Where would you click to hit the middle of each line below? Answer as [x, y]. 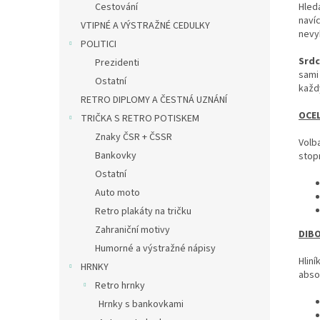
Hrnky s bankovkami [141, 304]
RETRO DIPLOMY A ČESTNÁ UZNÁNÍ [154, 100]
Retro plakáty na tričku [143, 211]
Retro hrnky [120, 286]
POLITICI [99, 44]
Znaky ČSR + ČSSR [134, 137]
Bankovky [116, 156]
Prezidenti [117, 63]
